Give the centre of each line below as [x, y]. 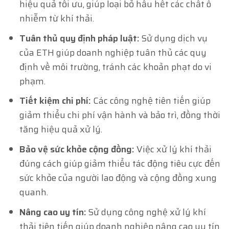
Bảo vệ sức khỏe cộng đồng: [77, 150]
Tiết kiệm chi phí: [55, 101]
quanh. [34, 192]
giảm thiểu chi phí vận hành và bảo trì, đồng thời [120, 115]
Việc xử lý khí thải [173, 150]
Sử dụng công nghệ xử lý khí [146, 212]
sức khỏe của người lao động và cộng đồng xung [118, 178]
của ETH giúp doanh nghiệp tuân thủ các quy [113, 52]
